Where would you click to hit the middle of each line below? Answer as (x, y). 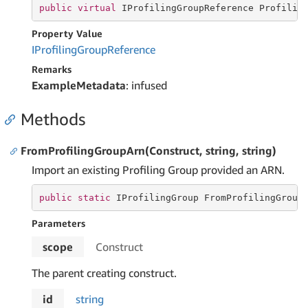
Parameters (58, 223)
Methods (53, 119)
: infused (146, 85)
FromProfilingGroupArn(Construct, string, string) (148, 151)
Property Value (67, 33)
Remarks (52, 69)
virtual (97, 8)
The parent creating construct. (104, 273)
